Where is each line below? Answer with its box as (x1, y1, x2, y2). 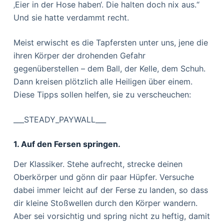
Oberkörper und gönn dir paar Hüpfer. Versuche (13, 172, 194, 182)
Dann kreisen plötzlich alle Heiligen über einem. (13, 76, 192, 87)
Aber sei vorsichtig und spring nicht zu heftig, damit (13, 211, 210, 221)
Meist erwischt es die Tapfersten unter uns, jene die (13, 37, 208, 48)
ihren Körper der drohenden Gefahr (13, 50, 145, 61)
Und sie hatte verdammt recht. (13, 12, 129, 23)
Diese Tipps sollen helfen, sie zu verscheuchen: (13, 89, 191, 100)
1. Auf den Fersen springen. (13, 139, 120, 149)
